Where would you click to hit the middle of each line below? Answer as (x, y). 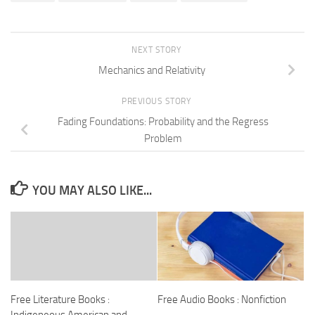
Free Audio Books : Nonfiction (222, 299)
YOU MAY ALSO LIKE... (92, 190)
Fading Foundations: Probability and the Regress (163, 121)
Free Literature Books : (60, 299)
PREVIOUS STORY (157, 102)
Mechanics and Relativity (152, 71)
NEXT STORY (157, 50)
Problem (163, 138)
